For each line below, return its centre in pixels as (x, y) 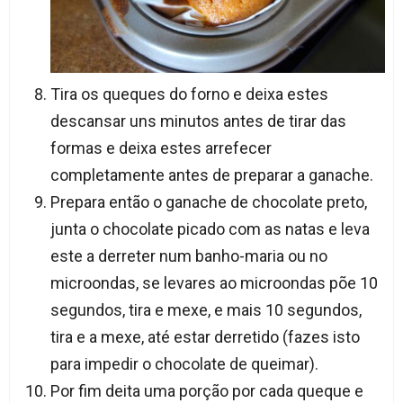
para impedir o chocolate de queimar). (184, 363)
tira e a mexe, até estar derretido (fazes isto (205, 336)
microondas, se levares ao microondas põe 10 (214, 282)
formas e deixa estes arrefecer (161, 148)
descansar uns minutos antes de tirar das (198, 121)
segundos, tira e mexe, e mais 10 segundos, (206, 309)
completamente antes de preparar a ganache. (211, 175)
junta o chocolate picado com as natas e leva (210, 228)
